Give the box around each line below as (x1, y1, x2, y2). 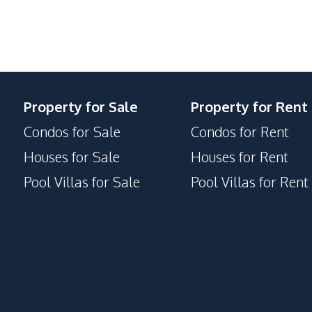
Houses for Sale (24, 148, 120, 166)
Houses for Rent (191, 148, 288, 166)
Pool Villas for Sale (24, 173, 140, 191)
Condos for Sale (24, 123, 120, 141)
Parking (6, 43, 52, 61)
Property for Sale (24, 97, 138, 116)
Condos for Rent (191, 123, 289, 141)
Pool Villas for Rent (191, 173, 309, 191)
